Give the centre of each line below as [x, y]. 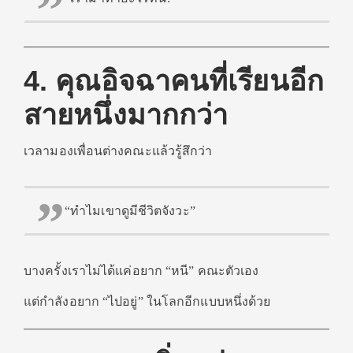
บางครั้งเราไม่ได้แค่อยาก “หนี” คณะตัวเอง [141, 271]
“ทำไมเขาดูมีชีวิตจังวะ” [130, 211]
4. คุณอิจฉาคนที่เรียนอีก [174, 81]
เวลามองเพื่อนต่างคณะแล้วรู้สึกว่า [118, 151]
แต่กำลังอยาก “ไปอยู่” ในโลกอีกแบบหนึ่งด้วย [147, 301]
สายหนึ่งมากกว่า [126, 115]
